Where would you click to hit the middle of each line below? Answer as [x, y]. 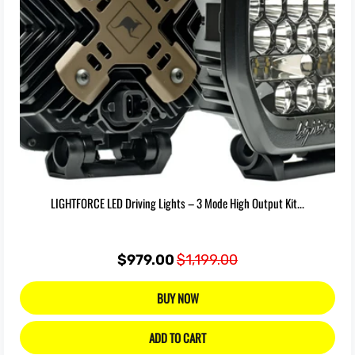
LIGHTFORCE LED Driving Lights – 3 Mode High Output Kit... [177, 203]
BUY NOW [177, 298]
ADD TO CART [177, 337]
